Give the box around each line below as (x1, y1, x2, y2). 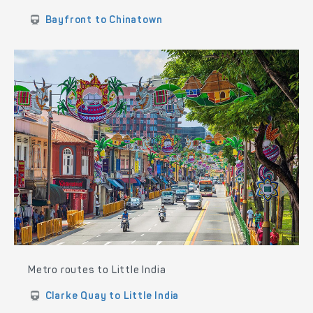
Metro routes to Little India (28, 266, 166, 277)
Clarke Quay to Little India (45, 292, 180, 303)
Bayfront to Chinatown (45, 15, 163, 26)
